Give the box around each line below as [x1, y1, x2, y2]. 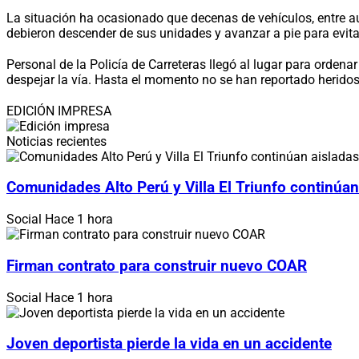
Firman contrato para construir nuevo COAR [6, 256, 307, 275]
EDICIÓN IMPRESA [6, 103, 111, 119]
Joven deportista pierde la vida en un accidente [6, 335, 332, 353]
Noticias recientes [6, 133, 107, 149]
